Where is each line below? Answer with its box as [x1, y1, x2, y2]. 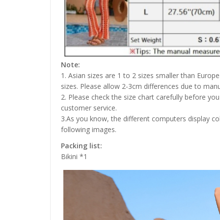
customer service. [61, 103, 117, 112]
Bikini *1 [61, 151, 87, 161]
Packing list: [61, 140, 102, 150]
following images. [61, 124, 116, 134]
